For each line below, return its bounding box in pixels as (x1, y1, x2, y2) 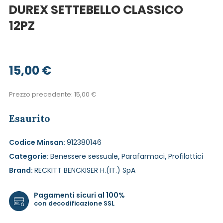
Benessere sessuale (50, 151, 118, 161)
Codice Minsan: (9, 137, 67, 147)
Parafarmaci (121, 151, 165, 161)
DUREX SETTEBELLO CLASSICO (9, 1, 183, 18)
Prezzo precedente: (9, 90, 74, 99)
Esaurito (9, 112, 50, 124)
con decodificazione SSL (34, 199, 114, 208)
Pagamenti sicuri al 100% (34, 190, 125, 200)
